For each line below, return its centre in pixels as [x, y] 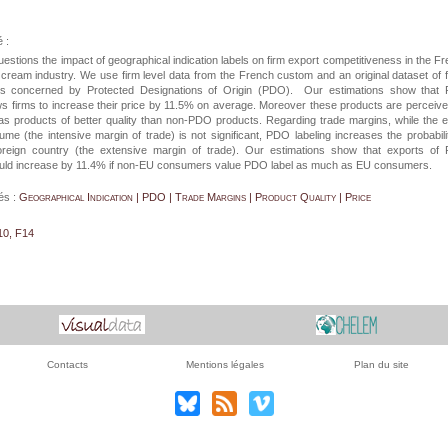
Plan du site [381, 364]
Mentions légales [224, 364]
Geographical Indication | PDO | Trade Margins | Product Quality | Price [195, 197]
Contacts [67, 364]
